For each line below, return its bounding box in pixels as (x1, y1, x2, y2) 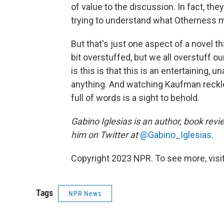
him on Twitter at (71, 129, 138, 140)
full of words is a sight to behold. (71, 92, 199, 103)
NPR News (68, 189, 101, 197)
